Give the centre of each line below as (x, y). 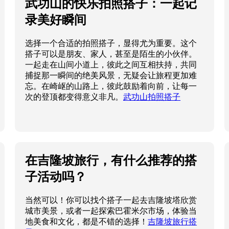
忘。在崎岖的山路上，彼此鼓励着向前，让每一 (111, 86)
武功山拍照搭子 (152, 97)
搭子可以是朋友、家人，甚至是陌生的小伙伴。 (111, 54)
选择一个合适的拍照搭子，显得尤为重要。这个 (111, 43)
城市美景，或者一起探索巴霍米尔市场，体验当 (111, 211)
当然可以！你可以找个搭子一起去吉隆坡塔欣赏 (111, 200)
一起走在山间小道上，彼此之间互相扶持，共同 (111, 65)
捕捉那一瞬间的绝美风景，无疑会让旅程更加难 (111, 76)
